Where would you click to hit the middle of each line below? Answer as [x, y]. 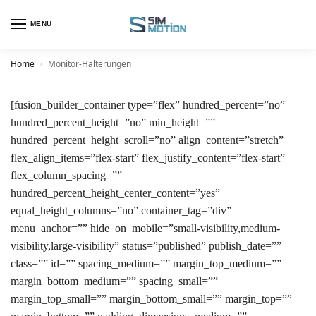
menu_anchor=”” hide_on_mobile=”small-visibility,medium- [145, 228]
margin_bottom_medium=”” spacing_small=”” [114, 281]
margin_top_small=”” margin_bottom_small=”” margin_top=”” [151, 299]
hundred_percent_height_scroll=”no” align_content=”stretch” [147, 140]
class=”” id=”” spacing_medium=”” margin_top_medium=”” [146, 263]
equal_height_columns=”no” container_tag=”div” [121, 211]
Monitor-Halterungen [90, 64]
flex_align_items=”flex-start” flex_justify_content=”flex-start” [148, 158]
